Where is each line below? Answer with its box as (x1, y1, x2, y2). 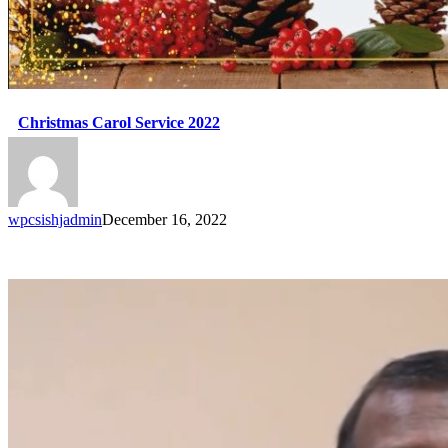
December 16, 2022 (102, 211, 227, 229)
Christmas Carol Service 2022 (18, 114, 220, 132)
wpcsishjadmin (8, 211, 102, 229)
